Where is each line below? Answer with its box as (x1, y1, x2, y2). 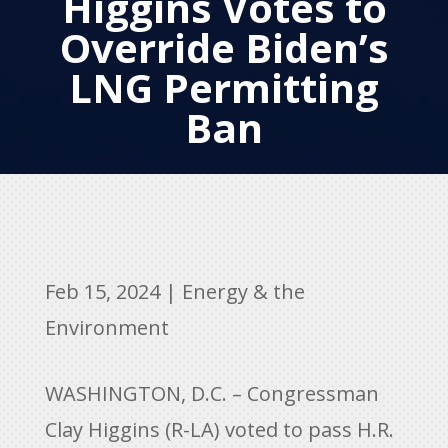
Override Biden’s (59, 20, 389, 75)
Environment (44, 314, 169, 341)
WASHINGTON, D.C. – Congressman (44, 380, 379, 407)
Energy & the (181, 278, 305, 305)
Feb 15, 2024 (44, 278, 160, 305)
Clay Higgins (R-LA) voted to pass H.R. (44, 416, 394, 443)
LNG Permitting (69, 60, 379, 115)
